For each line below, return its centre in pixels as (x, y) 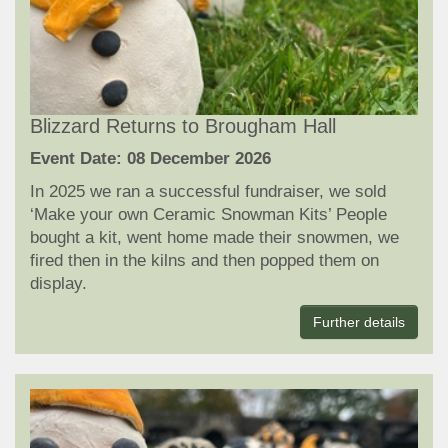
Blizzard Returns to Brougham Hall (183, 125)
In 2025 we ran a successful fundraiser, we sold (208, 191)
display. (58, 283)
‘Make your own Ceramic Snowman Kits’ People (208, 214)
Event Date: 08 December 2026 (150, 158)
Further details (359, 321)
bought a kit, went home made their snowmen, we (214, 237)
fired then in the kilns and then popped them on (204, 260)
